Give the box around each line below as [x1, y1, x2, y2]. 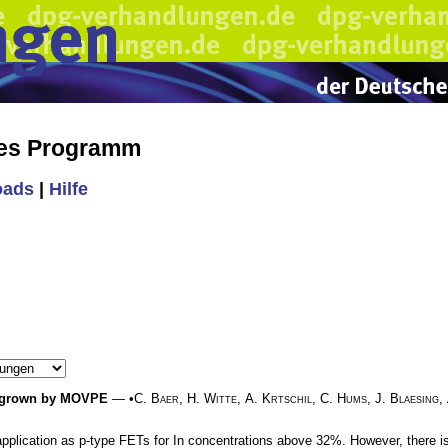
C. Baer [134, 390, 179, 406]
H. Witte [187, 390, 237, 406]
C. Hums [320, 390, 367, 406]
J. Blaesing [375, 390, 439, 406]
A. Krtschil [245, 390, 312, 406]
